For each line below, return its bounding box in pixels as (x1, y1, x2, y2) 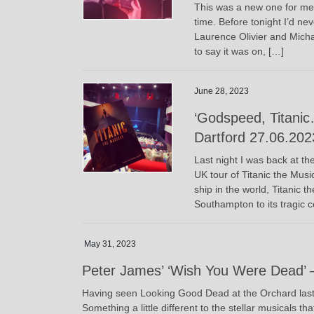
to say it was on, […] (194, 46, 284, 57)
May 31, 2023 (84, 238, 136, 249)
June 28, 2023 (194, 86, 249, 97)
